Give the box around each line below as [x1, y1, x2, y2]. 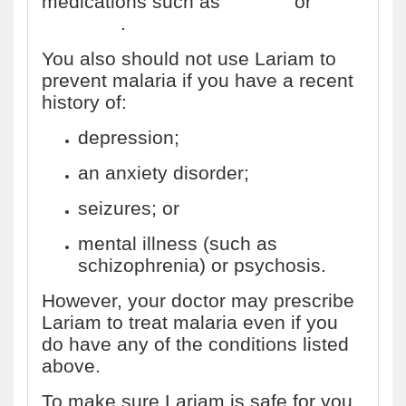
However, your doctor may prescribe [42, 290, 354, 311]
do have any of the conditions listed [42, 333, 349, 354]
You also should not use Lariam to [42, 48, 336, 69]
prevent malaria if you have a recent [42, 70, 353, 91]
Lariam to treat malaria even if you [42, 312, 338, 333]
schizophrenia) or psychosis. [78, 255, 326, 275]
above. [42, 355, 101, 376]
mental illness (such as [78, 233, 277, 254]
